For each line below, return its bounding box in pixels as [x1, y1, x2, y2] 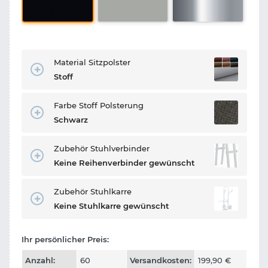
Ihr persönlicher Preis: [22, 234, 109, 244]
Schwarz [54, 114, 88, 124]
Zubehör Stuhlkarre [54, 186, 132, 196]
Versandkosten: [130, 255, 191, 265]
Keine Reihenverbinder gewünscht [54, 157, 195, 167]
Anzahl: [25, 255, 55, 265]
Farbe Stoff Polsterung [54, 100, 144, 110]
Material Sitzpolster [54, 57, 130, 67]
